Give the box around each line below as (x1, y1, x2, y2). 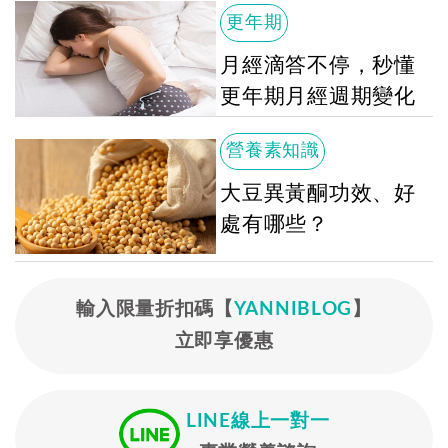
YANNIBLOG (233, 300, 353, 320)
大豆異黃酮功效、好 (220, 183, 416, 205)
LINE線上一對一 (186, 412, 330, 432)
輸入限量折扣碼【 (76, 300, 234, 320)
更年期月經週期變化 (220, 86, 416, 107)
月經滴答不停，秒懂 (220, 55, 416, 76)
